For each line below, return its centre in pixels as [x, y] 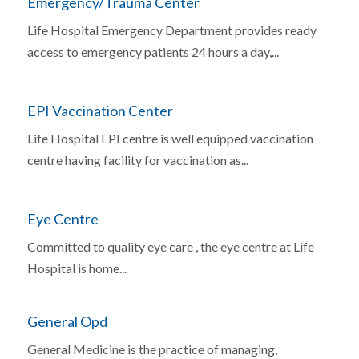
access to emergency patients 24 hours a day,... [153, 52]
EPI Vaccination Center [100, 111]
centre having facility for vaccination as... [137, 160]
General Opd [67, 321]
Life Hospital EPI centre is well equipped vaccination [170, 138]
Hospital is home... [77, 268]
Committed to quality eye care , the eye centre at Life [170, 246]
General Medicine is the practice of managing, [152, 349]
